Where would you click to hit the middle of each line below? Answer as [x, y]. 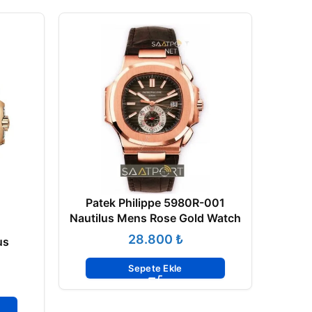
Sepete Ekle [155, 268]
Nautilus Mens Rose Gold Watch [155, 218]
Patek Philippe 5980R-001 [155, 203]
